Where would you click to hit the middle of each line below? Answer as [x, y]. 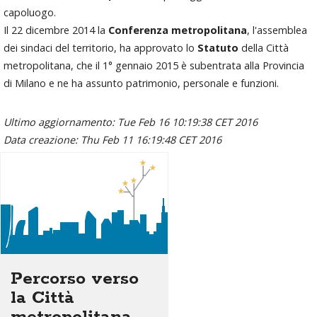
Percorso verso [75, 279]
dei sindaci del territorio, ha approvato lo [100, 48]
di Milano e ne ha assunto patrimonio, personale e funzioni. [141, 83]
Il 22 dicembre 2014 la [56, 30]
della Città [264, 48]
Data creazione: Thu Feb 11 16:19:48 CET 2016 [113, 140]
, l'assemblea [277, 30]
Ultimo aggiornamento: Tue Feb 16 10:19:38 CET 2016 [131, 122]
